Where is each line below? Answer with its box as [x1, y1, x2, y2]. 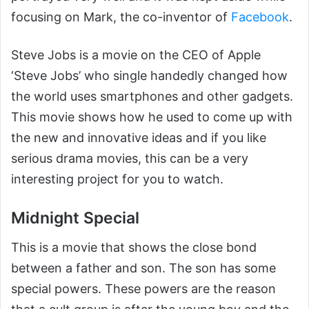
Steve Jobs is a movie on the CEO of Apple [11, 48, 261, 63]
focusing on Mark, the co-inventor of [11, 10, 231, 25]
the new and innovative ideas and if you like [11, 130, 266, 146]
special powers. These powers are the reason [11, 281, 276, 296]
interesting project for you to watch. [11, 172, 223, 187]
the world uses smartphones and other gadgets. [11, 89, 293, 104]
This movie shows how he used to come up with [11, 110, 292, 125]
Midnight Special [11, 208, 139, 228]
